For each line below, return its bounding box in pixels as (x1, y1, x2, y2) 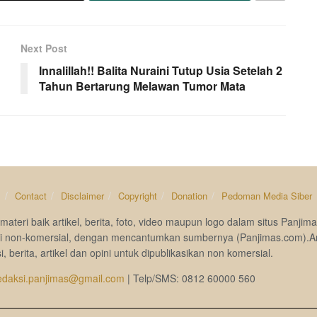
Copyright (117, 188, 157, 202)
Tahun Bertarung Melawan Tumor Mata (39, 77, 246, 94)
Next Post (21, 40, 67, 55)
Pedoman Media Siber (221, 188, 312, 202)
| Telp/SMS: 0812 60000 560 (124, 270, 255, 285)
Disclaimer (60, 188, 104, 202)
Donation (171, 188, 207, 202)
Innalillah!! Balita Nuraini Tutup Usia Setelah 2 (39, 62, 282, 79)
